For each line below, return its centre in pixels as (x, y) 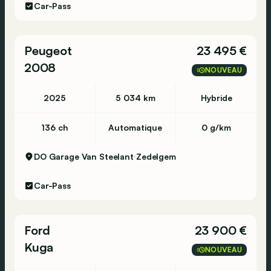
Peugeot (48, 51)
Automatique (135, 127)
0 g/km (217, 127)
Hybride (216, 98)
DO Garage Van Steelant (84, 156)
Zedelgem (156, 156)
